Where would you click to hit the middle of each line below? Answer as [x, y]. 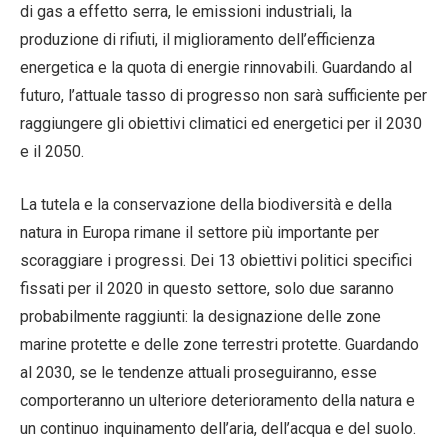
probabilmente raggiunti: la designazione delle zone [200, 316]
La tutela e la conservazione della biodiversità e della [206, 204]
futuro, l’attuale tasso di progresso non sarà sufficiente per [223, 95]
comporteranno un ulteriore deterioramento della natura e [217, 400]
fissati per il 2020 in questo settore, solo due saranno [207, 288]
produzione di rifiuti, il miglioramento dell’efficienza [197, 39]
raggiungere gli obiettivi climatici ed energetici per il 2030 [221, 123]
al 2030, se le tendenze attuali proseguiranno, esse [198, 372]
